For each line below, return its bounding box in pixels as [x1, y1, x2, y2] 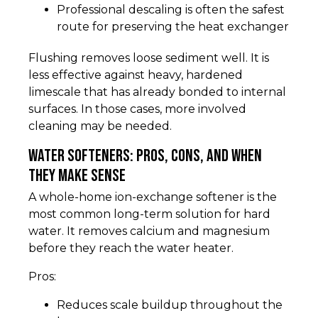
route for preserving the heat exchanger [57, 20, 289, 34]
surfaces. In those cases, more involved [28, 102, 246, 116]
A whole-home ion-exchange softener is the [28, 190, 277, 204]
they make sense [28, 165, 126, 187]
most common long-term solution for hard [28, 207, 270, 221]
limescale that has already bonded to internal [28, 85, 286, 99]
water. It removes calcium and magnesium [28, 224, 270, 238]
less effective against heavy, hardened [28, 68, 243, 82]
